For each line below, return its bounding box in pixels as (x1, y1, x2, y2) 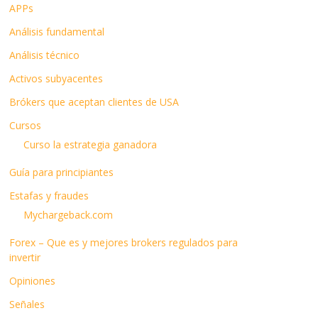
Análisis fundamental (9, 25, 104, 38)
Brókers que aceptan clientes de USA (9, 95, 179, 109)
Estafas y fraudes (9, 189, 89, 202)
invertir (9, 251, 40, 264)
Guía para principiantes (9, 165, 114, 179)
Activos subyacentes (9, 72, 103, 85)
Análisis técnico (9, 48, 79, 62)
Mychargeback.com (23, 208, 113, 221)
